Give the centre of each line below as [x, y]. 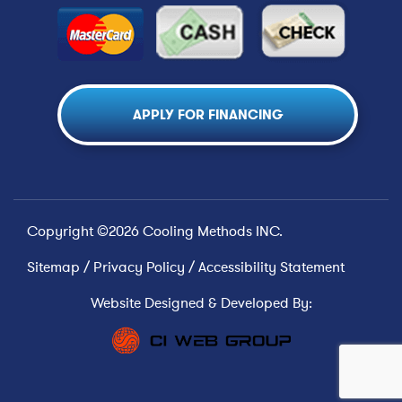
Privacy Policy [139, 267]
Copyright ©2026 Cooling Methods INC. [155, 231]
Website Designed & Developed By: [201, 302]
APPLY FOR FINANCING [208, 114]
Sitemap [53, 267]
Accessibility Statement [271, 267]
